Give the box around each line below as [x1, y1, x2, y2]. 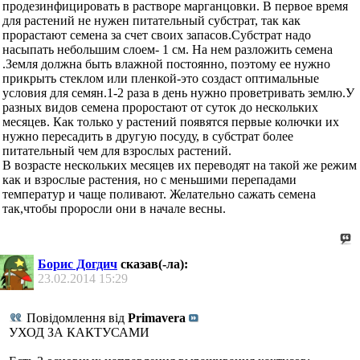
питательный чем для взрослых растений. [2, 144, 231, 158]
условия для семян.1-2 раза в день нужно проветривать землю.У [2, 86, 354, 100]
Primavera [128, 311, 186, 325]
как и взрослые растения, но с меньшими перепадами [2, 173, 297, 187]
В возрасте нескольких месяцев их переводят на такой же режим [2, 158, 357, 173]
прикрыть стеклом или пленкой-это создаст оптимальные [2, 72, 319, 86]
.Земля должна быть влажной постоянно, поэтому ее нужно [2, 57, 330, 72]
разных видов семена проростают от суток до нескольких [2, 100, 318, 115]
